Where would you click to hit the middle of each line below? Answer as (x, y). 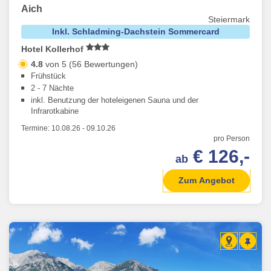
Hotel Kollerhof (54, 49)
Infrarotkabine (55, 111)
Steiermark (229, 20)
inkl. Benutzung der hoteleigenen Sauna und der (115, 100)
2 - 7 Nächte (52, 88)
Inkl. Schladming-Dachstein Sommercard (135, 32)
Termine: (36, 129)
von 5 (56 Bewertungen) (90, 64)
